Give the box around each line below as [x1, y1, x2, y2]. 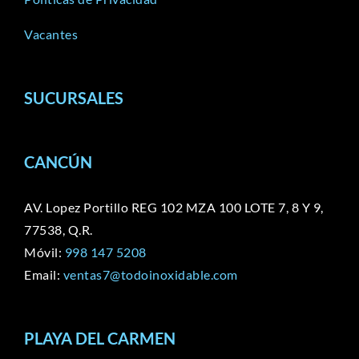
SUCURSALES [24, 88, 123, 108]
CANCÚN [24, 152, 92, 172]
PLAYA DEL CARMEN [24, 329, 175, 349]
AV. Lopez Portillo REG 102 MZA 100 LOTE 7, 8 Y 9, [24, 200, 324, 216]
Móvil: [24, 244, 65, 260]
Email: [24, 267, 63, 283]
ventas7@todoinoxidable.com [63, 267, 238, 283]
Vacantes [24, 26, 78, 42]
